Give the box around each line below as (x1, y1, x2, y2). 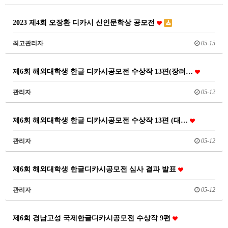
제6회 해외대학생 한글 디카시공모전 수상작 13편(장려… (13, 67, 195, 75)
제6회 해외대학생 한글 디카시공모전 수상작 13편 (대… (13, 116, 190, 124)
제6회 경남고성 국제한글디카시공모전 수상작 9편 (13, 214, 173, 222)
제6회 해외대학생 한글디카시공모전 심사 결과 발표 (13, 165, 178, 173)
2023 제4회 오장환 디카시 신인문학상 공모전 (13, 18, 157, 26)
